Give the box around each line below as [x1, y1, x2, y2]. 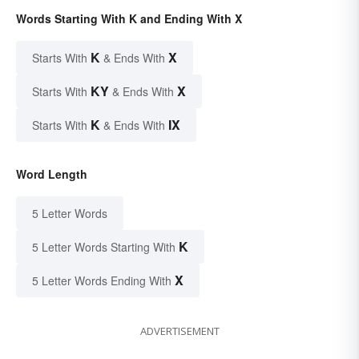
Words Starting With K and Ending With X [16, 10, 242, 27]
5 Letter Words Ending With [32, 272, 171, 289]
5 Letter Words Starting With [32, 239, 175, 256]
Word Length [16, 166, 87, 183]
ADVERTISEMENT [139, 324, 220, 339]
